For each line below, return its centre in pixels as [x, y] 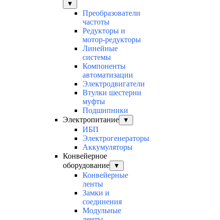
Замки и [96, 193]
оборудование [86, 165]
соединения [102, 202]
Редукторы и [104, 31]
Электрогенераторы [116, 138]
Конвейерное [85, 156]
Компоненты [104, 66]
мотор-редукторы [112, 40]
